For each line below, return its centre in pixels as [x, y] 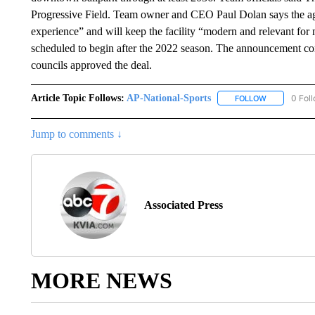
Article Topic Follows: [77, 98]
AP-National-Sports [168, 98]
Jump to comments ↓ [76, 134]
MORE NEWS [101, 280]
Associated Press [183, 205]
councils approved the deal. [91, 65]
